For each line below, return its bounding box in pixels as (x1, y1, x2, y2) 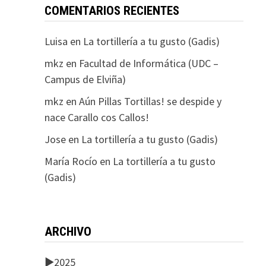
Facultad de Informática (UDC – (78, 56, 218, 70)
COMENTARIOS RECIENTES (44, 4, 179, 18)
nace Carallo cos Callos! (44, 110, 149, 124)
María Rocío (44, 154, 97, 168)
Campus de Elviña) (44, 72, 126, 86)
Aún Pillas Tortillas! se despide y (78, 94, 221, 108)
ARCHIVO (44, 224, 91, 239)
